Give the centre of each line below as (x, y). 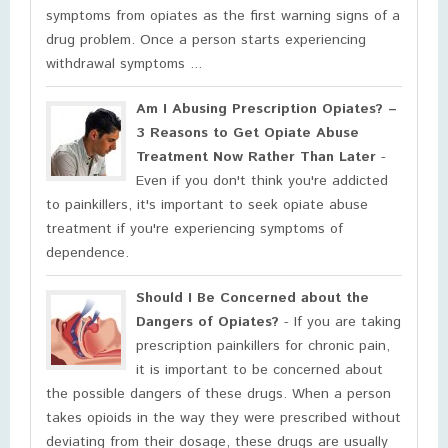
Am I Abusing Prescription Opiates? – (266, 109)
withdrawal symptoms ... (124, 64)
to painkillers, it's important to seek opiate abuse (207, 205)
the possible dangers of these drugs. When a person (218, 394)
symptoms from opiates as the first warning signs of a (223, 16)
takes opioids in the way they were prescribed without (223, 418)
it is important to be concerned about (259, 370)
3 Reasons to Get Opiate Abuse (247, 133)
